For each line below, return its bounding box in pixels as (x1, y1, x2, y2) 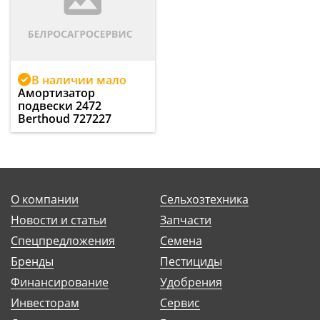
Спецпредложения (11, 233, 115, 249)
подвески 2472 (18, 98, 101, 114)
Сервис (160, 295, 200, 311)
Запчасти (160, 212, 211, 229)
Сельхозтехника (160, 191, 249, 208)
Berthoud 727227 (18, 111, 111, 127)
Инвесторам (11, 295, 79, 311)
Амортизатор (18, 85, 95, 101)
